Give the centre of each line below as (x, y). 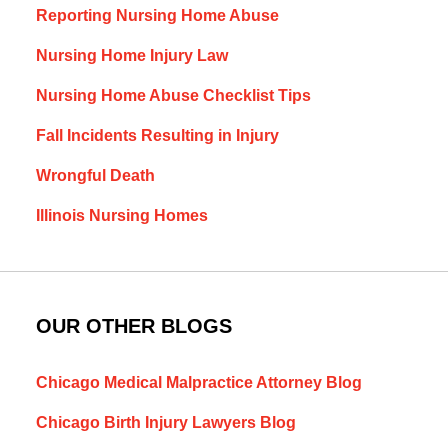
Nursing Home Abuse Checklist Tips (173, 96)
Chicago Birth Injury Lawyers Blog (165, 423)
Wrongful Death (95, 176)
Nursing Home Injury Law (131, 56)
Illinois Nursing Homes (121, 216)
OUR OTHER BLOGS (133, 326)
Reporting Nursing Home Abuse (157, 16)
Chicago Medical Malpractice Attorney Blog (198, 383)
